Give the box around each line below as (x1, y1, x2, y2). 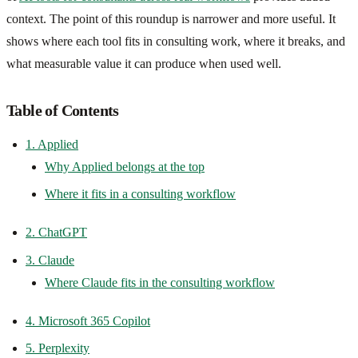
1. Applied (26, 137, 78, 151)
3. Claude (26, 253, 74, 267)
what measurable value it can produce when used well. (6, 56, 281, 70)
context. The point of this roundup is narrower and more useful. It (6, 11, 336, 26)
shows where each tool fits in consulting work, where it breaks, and (6, 34, 345, 48)
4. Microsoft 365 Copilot (26, 313, 150, 328)
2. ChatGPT (26, 225, 87, 240)
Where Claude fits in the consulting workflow (45, 275, 275, 289)
